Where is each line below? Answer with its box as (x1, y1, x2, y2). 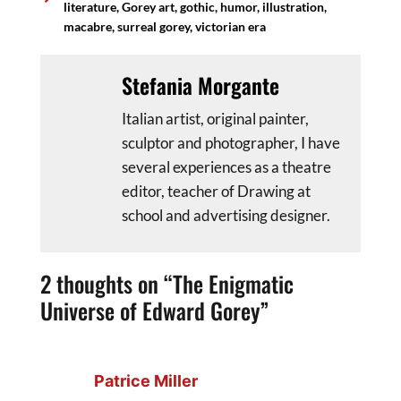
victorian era (194, 18, 266, 34)
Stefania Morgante (122, 68, 279, 101)
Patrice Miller (94, 371, 198, 391)
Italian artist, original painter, (122, 108, 309, 128)
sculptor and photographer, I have (122, 132, 340, 152)
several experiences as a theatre (122, 157, 331, 176)
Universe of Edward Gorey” (40, 294, 269, 328)
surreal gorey (116, 18, 190, 34)
